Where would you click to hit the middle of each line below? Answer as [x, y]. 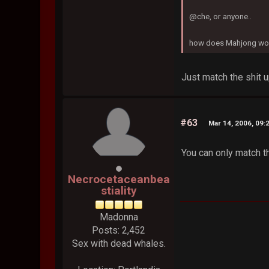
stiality [119, 190]
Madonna [119, 217]
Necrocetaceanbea [119, 179]
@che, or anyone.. [221, 16]
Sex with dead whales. [119, 243]
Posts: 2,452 [119, 230]
